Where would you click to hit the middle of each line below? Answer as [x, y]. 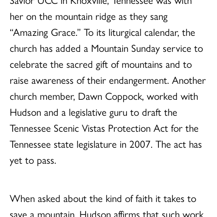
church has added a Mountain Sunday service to [106, 48]
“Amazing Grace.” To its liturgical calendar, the [102, 32]
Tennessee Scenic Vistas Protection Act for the [104, 128]
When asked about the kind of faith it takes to [103, 198]
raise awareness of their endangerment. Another [108, 80]
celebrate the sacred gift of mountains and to [101, 64]
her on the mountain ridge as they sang [89, 16]
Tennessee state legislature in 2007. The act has [106, 144]
